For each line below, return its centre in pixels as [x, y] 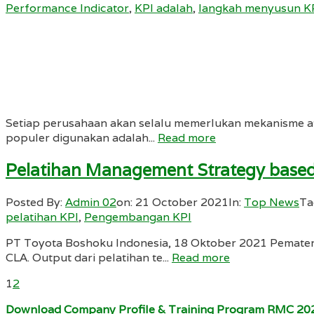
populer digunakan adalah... [82, 137]
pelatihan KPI [42, 217]
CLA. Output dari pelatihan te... [89, 257]
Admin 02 [91, 202]
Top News [272, 202]
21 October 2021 [182, 202]
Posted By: [35, 202]
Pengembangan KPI [138, 217]
